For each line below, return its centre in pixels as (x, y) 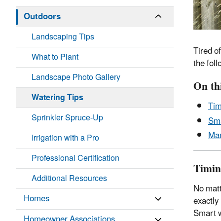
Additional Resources (69, 179)
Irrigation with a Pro (65, 138)
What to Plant (55, 57)
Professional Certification (75, 159)
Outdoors (42, 17)
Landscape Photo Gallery (76, 78)
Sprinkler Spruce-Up (67, 118)
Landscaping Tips (63, 37)
